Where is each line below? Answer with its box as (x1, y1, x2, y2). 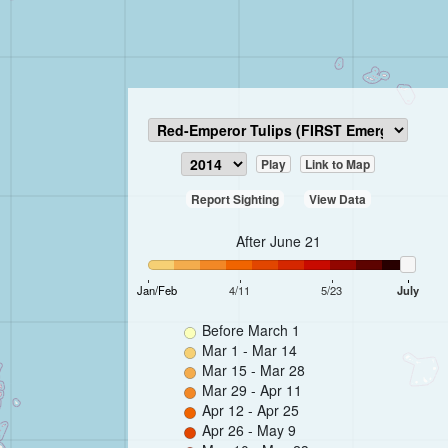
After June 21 (235, 231, 321, 252)
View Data (308, 190, 366, 209)
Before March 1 (198, 320, 300, 340)
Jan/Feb (136, 282, 177, 299)
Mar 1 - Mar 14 (198, 340, 297, 360)
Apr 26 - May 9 (198, 420, 296, 440)
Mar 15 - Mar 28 (198, 360, 305, 380)
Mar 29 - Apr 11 (198, 380, 302, 400)
